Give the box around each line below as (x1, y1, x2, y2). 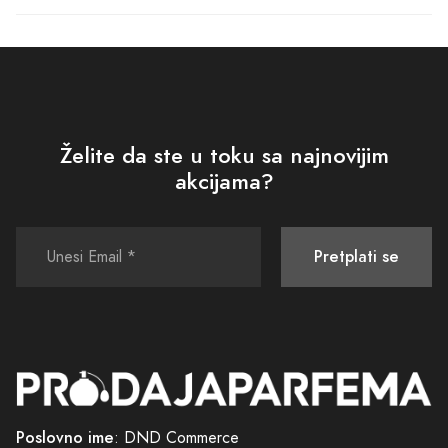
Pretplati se (314, 244, 399, 268)
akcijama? (174, 165, 274, 197)
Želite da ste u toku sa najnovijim (59, 139, 389, 171)
